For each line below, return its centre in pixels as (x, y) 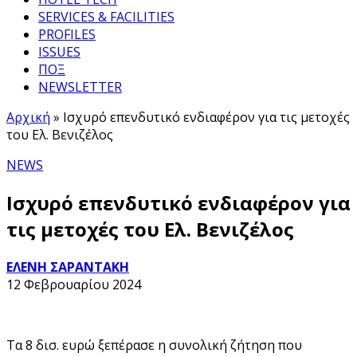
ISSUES (59, 52)
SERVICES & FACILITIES (106, 17)
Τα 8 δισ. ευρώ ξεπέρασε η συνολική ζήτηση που (154, 345)
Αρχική (28, 117)
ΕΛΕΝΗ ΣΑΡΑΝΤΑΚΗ (68, 267)
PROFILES (67, 34)
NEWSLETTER (80, 87)
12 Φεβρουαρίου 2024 (74, 284)
